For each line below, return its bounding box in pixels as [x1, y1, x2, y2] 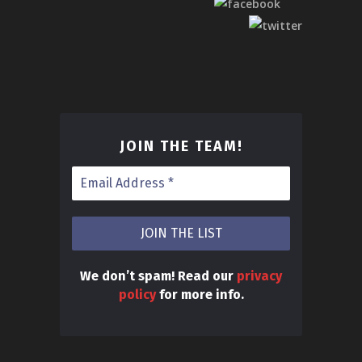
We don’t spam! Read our [80, 268, 237, 284]
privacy [237, 268, 282, 284]
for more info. [155, 287, 244, 303]
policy [118, 287, 156, 303]
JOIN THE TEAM [119, 137, 238, 155]
